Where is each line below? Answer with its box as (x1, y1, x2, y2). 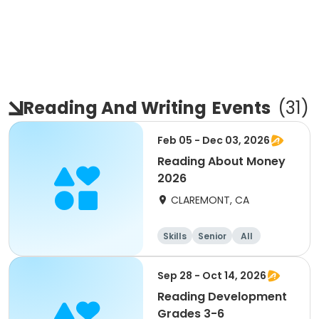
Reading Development (157, 288, 287, 305)
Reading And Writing (23, 96, 206, 120)
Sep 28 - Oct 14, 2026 (157, 268, 266, 283)
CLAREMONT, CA (171, 193, 249, 207)
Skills (163, 230, 187, 242)
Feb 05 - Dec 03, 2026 (157, 133, 270, 147)
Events (212, 96, 271, 120)
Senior (198, 230, 226, 242)
